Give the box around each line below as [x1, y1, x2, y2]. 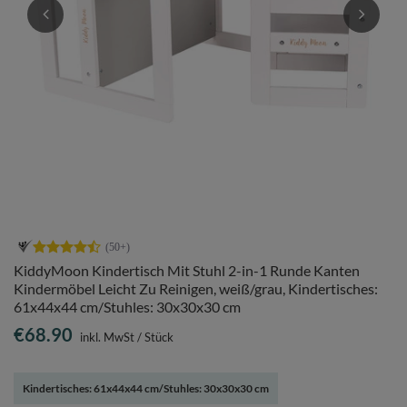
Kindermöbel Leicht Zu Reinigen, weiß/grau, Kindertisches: [14, 280, 378, 297]
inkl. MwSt [77, 330, 134, 344]
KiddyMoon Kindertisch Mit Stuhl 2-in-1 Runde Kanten [14, 262, 360, 279]
